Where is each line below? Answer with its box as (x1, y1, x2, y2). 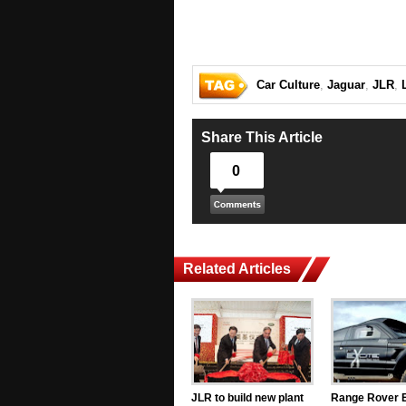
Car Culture (256, 78, 320, 92)
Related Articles (183, 261, 291, 277)
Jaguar (327, 78, 365, 92)
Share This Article (201, 130, 323, 146)
